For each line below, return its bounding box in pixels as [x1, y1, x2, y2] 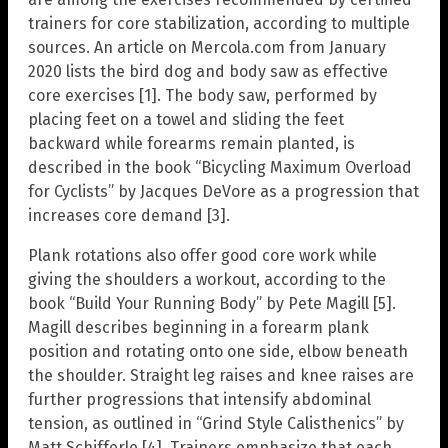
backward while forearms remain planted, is [28, 134, 355, 154]
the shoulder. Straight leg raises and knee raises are [28, 366, 414, 386]
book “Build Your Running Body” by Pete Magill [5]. [28, 294, 396, 314]
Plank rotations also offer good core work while [28, 246, 377, 266]
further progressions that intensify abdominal [28, 390, 371, 410]
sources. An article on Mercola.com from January [28, 38, 386, 58]
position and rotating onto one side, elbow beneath [28, 342, 408, 362]
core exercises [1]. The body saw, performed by [28, 86, 377, 106]
